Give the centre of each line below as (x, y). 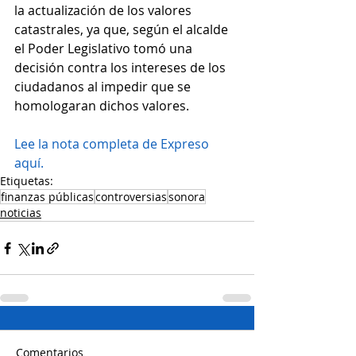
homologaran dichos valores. (102, 106)
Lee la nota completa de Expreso (113, 144)
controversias (131, 197)
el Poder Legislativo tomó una (105, 48)
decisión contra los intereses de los (122, 68)
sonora (187, 197)
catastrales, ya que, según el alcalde (123, 29)
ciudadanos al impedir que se (104, 87)
